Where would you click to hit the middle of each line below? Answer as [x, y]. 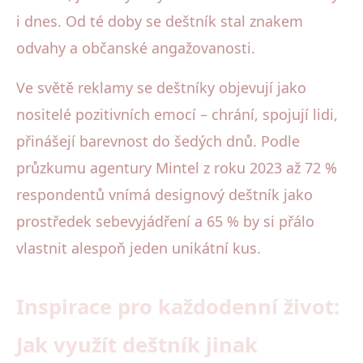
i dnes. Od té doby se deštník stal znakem [160, 21]
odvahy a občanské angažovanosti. [136, 48]
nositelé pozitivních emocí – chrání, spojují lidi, [177, 115]
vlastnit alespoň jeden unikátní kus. [139, 248]
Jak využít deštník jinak [137, 345]
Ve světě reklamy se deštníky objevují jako [161, 88]
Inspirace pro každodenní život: [178, 307]
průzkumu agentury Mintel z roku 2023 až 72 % [177, 168]
